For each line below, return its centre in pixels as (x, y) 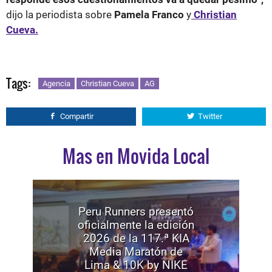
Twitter (210, 116)
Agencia (56, 83)
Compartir (77, 116)
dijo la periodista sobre (60, 14)
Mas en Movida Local (136, 155)
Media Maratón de (136, 251)
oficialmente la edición (136, 225)
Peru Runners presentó (136, 211)
